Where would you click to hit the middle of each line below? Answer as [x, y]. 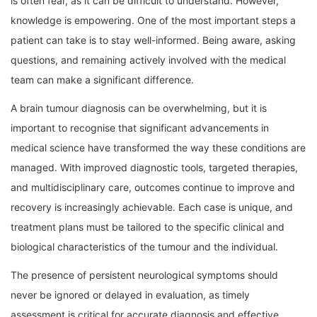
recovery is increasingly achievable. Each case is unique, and [152, 207]
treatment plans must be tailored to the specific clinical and [148, 227]
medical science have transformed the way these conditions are [158, 148]
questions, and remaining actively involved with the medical [148, 60]
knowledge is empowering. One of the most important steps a [153, 21]
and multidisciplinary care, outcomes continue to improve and [153, 188]
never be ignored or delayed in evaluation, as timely [130, 295]
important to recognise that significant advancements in [140, 128]
